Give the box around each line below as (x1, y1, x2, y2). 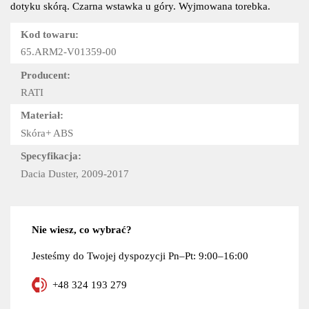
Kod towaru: (21, 28, 79, 40)
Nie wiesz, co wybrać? (31, 223, 132, 235)
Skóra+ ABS (21, 126, 74, 139)
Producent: (21, 68, 71, 81)
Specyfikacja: (21, 150, 82, 162)
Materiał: (21, 109, 64, 121)
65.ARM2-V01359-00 (21, 46, 117, 58)
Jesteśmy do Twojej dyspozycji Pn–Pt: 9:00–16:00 (31, 249, 248, 261)
